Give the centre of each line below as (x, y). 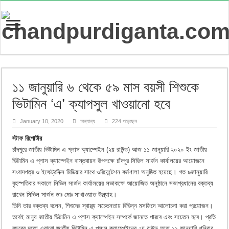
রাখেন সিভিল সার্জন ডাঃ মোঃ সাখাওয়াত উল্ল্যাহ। (65, 194)
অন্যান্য (88, 121)
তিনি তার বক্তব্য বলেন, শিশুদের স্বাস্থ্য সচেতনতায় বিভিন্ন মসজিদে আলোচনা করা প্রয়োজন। (113, 205)
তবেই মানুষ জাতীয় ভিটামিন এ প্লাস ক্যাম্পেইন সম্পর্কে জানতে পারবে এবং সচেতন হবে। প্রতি (114, 217)
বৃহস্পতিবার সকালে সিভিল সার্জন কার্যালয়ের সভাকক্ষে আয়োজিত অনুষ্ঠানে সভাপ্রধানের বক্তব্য (113, 183)
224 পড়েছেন (125, 121)
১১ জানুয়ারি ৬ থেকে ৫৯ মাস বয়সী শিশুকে (106, 87)
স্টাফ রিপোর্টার (27, 138)
